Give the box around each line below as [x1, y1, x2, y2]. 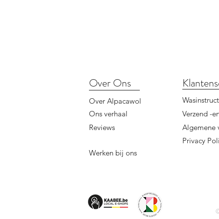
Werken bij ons [89, 148, 137, 157]
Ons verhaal [89, 109, 128, 118]
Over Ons [89, 75, 131, 90]
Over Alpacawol [89, 96, 141, 106]
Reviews [89, 123, 115, 132]
